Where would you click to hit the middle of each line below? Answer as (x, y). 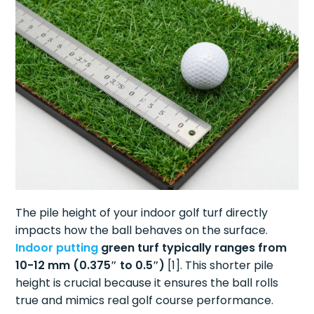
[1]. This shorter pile (219, 266)
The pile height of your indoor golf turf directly (142, 213)
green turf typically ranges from (193, 248)
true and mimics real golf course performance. (145, 301)
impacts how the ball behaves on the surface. (142, 231)
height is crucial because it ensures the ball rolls (147, 283)
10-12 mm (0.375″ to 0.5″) (90, 266)
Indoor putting (57, 248)
